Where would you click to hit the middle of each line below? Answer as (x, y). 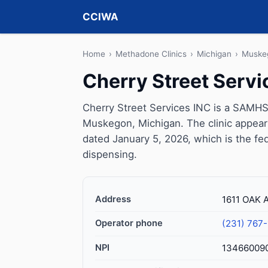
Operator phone (129, 223)
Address (113, 199)
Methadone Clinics (151, 54)
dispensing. (110, 154)
